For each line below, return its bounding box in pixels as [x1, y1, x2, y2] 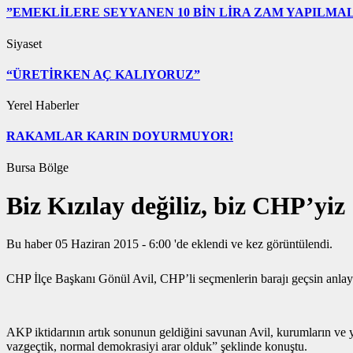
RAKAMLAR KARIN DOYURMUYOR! [6, 129, 233, 143]
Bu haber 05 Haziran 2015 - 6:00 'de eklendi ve [6, 237, 243, 251]
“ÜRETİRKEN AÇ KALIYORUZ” [6, 67, 200, 81]
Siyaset [6, 36, 42, 50]
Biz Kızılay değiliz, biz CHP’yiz [6, 191, 345, 220]
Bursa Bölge [6, 160, 69, 174]
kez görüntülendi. [246, 237, 333, 251]
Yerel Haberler [6, 98, 79, 113]
